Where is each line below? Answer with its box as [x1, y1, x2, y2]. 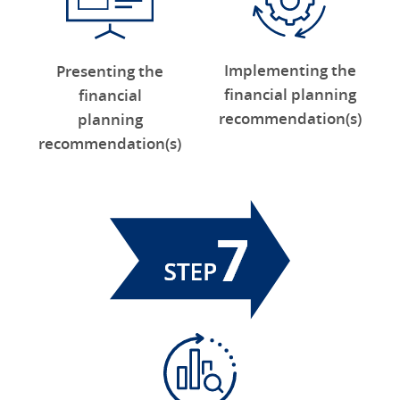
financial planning [224, 83, 356, 104]
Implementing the [224, 59, 356, 80]
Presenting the [56, 60, 163, 81]
